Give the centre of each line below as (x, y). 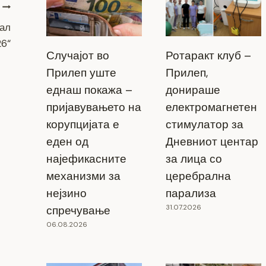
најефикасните (86, 159)
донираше (193, 90)
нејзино (66, 194)
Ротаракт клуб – (208, 56)
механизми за (83, 176)
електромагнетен (211, 107)
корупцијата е (83, 125)
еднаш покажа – (89, 90)
